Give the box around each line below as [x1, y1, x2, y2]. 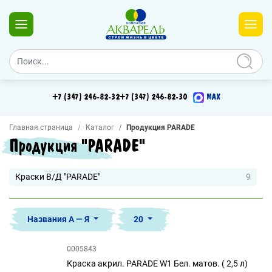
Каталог [86, 123, 114, 132]
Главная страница [9, 123, 73, 132]
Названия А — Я [27, 214, 91, 224]
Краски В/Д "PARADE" [15, 172, 100, 182]
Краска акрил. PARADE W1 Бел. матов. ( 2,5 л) [67, 259, 248, 268]
